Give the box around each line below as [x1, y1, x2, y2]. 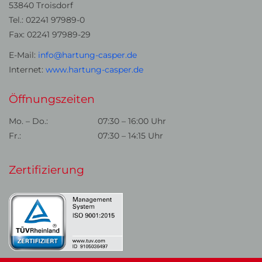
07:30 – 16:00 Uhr [98, 115, 166, 126]
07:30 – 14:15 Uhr [98, 130, 163, 141]
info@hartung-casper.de [38, 49, 137, 60]
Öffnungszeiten [9, 92, 95, 106]
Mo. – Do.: [9, 115, 48, 126]
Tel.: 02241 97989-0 [9, 14, 85, 25]
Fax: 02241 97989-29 [9, 29, 91, 40]
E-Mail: [9, 49, 38, 60]
